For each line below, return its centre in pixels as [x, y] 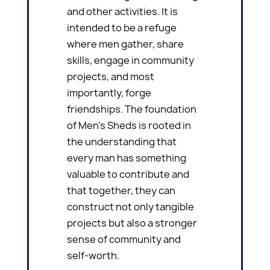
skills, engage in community [131, 60]
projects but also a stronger [132, 223]
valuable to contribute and [128, 174]
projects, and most [111, 76]
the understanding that [122, 141]
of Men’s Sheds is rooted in [129, 125]
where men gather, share [126, 44]
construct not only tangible [131, 206]
